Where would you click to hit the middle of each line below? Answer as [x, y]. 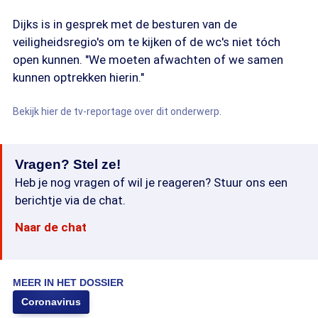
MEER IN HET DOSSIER [68, 283]
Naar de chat [51, 227]
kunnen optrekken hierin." [78, 77]
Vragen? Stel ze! [68, 164]
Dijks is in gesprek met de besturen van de [125, 24]
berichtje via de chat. [70, 200]
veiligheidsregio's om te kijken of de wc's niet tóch [147, 42]
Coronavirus [51, 302]
